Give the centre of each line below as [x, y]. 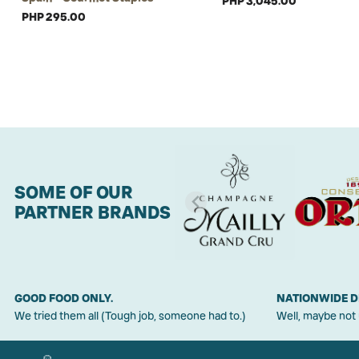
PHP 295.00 [54, 17]
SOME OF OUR [74, 192]
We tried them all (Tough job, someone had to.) [130, 316]
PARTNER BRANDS [93, 212]
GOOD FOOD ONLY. [64, 298]
